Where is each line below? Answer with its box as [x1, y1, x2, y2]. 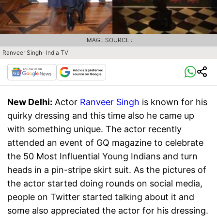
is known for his [139, 96, 207, 107]
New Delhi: [7, 96, 52, 107]
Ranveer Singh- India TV [2, 48, 68, 56]
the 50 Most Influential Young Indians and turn [7, 151, 198, 161]
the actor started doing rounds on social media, [7, 178, 202, 188]
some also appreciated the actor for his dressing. [7, 205, 208, 216]
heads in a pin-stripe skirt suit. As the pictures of [7, 164, 206, 175]
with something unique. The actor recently [7, 124, 182, 134]
